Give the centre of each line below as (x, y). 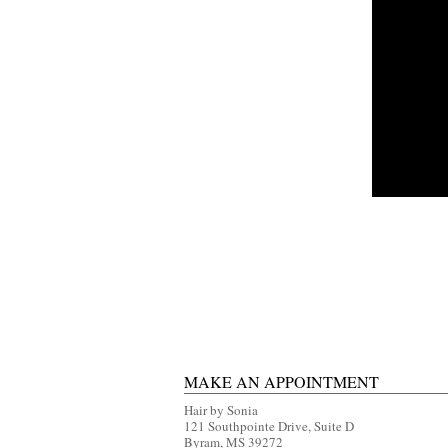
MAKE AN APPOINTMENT (281, 382)
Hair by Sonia (221, 410)
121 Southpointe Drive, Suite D (269, 426)
